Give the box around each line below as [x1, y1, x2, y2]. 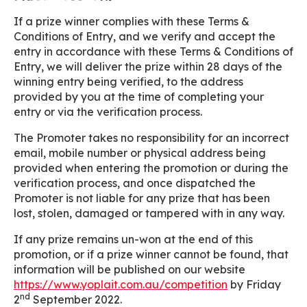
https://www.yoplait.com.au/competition [14, 278, 228, 291]
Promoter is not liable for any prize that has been [14, 191, 270, 205]
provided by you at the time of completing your [14, 90, 264, 103]
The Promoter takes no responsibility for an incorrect [14, 131, 289, 145]
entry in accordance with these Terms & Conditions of [14, 45, 293, 58]
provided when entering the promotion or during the [14, 161, 288, 175]
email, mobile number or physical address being [14, 146, 266, 160]
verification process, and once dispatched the [14, 176, 256, 190]
